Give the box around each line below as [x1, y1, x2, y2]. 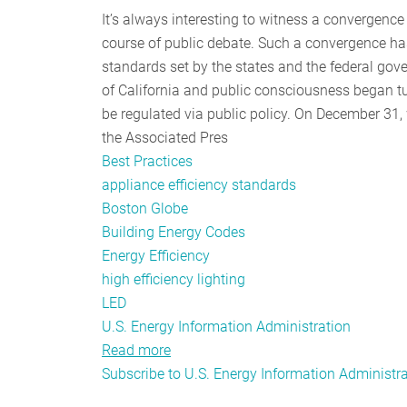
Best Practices [102, 152, 193, 170]
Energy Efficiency [102, 246, 210, 264]
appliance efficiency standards [102, 175, 296, 194]
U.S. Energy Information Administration [102, 317, 351, 335]
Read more [102, 341, 171, 359]
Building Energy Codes [102, 223, 245, 241]
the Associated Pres [102, 128, 228, 146]
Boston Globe [102, 199, 188, 217]
